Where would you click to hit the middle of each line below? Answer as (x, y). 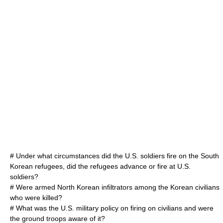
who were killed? (36, 198)
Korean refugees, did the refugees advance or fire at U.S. (100, 166)
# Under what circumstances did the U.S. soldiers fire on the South (114, 156)
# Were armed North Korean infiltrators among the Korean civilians (115, 187)
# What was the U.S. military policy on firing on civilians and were (112, 208)
